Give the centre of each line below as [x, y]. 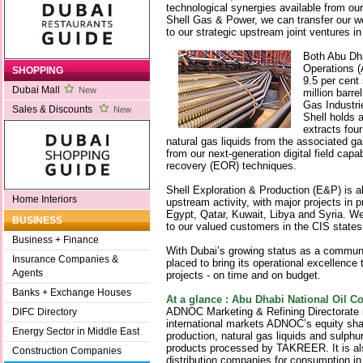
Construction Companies [67, 351]
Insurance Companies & [65, 260]
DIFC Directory [45, 312]
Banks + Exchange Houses [72, 293]
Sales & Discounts [53, 110]
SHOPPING [38, 71]
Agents [28, 273]
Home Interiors [45, 200]
